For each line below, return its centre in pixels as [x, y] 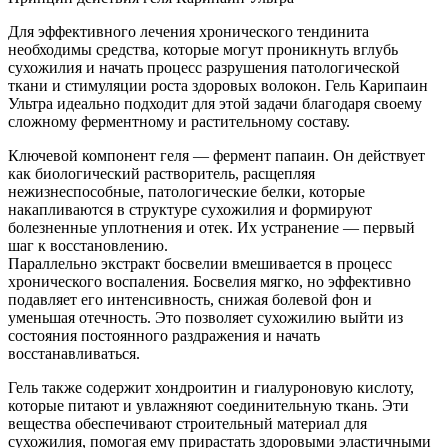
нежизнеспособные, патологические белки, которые [186, 191]
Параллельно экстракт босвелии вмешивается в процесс [200, 263]
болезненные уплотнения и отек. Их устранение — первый [211, 227]
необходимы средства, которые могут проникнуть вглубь [203, 49]
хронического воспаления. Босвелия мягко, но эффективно [209, 281]
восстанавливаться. [74, 353]
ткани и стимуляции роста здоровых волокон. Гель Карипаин [218, 85]
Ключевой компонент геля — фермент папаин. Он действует [216, 155]
